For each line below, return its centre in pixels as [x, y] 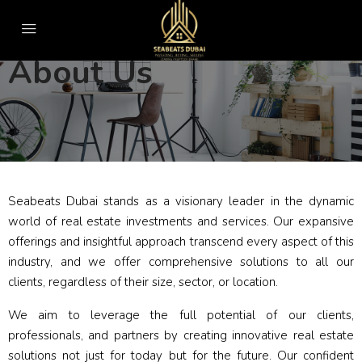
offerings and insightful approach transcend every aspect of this [181, 242]
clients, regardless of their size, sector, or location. [143, 282]
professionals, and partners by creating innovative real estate [181, 335]
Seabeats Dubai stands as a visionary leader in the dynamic [181, 201]
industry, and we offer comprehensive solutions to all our [181, 262]
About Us [80, 73]
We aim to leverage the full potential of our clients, [181, 315]
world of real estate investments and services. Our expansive [181, 221]
